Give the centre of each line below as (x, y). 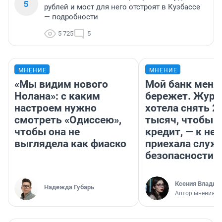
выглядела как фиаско (70, 144)
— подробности (71, 17)
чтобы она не (47, 132)
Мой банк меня (182, 84)
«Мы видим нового (61, 84)
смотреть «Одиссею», (68, 120)
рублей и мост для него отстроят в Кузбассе (122, 7)
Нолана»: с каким (57, 96)
